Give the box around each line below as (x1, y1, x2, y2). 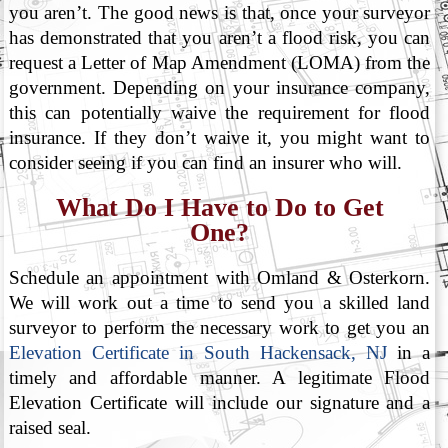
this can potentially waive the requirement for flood (8, 102, 431, 124)
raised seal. (8, 417, 91, 439)
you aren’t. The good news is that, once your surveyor (8, 2, 431, 24)
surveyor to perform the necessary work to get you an (8, 317, 431, 339)
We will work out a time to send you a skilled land (8, 292, 431, 314)
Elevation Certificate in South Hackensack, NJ (8, 342, 388, 364)
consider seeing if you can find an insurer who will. (8, 152, 402, 174)
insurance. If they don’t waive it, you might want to (8, 127, 431, 149)
